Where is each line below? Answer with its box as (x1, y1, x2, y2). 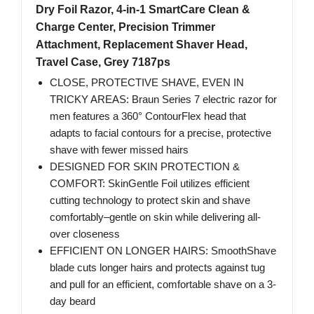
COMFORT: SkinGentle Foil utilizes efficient (50, 177, 250, 190)
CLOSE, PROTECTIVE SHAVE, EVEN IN (50, 76, 244, 89)
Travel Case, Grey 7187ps (36, 56, 170, 69)
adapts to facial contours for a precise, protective (50, 127, 271, 139)
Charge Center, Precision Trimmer (36, 21, 215, 34)
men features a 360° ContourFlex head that (50, 110, 246, 123)
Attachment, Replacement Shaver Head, (36, 39, 247, 51)
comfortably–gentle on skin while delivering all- (50, 211, 261, 224)
